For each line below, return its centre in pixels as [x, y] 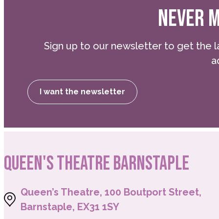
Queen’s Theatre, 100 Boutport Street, [111, 192]
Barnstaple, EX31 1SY [70, 207]
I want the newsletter [82, 92]
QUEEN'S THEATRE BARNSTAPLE [97, 164]
